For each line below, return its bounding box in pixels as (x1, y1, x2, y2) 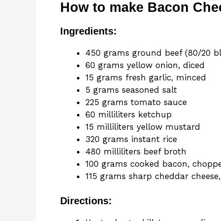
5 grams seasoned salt (85, 84, 177, 95)
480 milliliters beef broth (85, 146, 186, 156)
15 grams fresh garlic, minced (85, 72, 206, 82)
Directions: (60, 195, 112, 207)
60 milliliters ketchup (85, 109, 172, 119)
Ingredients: (60, 25, 117, 37)
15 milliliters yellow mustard (85, 121, 200, 132)
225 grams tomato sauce (85, 97, 187, 107)
